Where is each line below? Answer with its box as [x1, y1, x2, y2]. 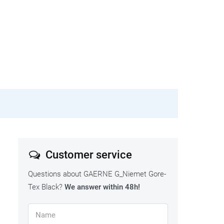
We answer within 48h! [64, 182, 140, 192]
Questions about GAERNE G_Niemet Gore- [28, 169, 166, 179]
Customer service [42, 148, 132, 161]
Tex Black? [28, 182, 64, 192]
